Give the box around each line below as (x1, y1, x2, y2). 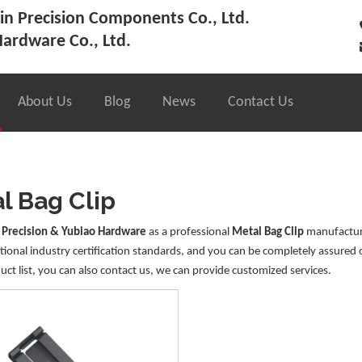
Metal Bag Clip (232, 225, 304, 238)
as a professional (146, 225, 232, 238)
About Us (18, 94, 72, 110)
